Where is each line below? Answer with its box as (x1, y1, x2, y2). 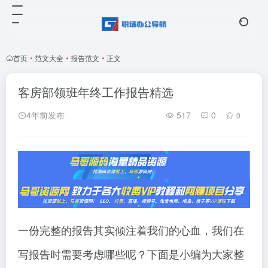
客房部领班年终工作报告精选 (18, 83, 173, 100)
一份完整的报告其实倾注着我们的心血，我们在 (18, 222, 244, 238)
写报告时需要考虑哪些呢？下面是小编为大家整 (18, 246, 244, 262)
